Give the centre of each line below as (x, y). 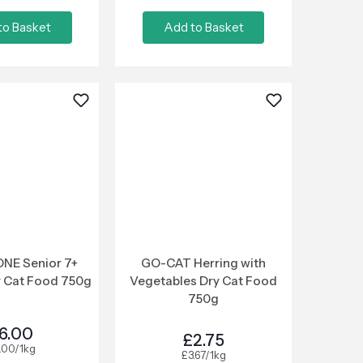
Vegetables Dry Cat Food (204, 281)
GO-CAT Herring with (204, 263)
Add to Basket (203, 27)
